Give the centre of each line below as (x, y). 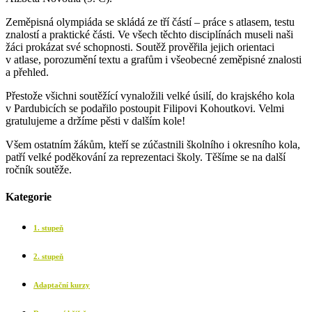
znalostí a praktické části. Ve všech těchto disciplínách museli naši (149, 34)
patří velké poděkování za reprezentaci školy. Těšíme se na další (146, 157)
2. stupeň (48, 256)
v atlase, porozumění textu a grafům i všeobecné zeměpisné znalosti (154, 59)
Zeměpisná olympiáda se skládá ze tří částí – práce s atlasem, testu (150, 22)
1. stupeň (48, 227)
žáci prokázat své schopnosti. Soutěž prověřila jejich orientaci (140, 47)
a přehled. (27, 72)
